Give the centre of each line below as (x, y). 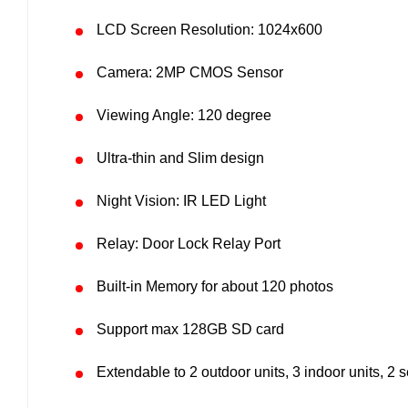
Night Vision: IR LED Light (181, 201)
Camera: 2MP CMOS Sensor (190, 72)
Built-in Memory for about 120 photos (215, 286)
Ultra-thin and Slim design (180, 158)
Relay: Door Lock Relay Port (189, 244)
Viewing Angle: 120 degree (184, 115)
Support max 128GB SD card (190, 329)
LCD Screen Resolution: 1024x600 (209, 30)
